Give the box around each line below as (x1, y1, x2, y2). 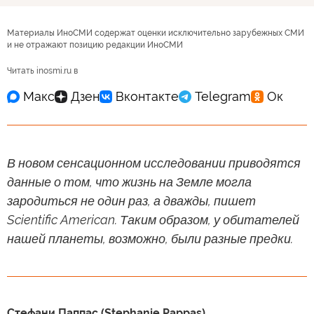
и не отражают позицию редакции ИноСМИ (7, 39, 183, 50)
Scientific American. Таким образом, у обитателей (7, 212, 299, 227)
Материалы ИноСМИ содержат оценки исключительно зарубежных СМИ (7, 27, 304, 38)
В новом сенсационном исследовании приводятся (7, 155, 301, 170)
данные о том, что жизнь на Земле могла (7, 174, 252, 189)
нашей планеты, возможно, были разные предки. (7, 231, 293, 246)
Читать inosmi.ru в (7, 65, 78, 76)
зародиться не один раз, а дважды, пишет (7, 193, 256, 208)
